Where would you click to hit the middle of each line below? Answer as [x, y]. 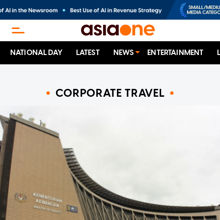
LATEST [88, 53]
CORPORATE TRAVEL [110, 93]
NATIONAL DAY [36, 53]
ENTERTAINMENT [176, 53]
